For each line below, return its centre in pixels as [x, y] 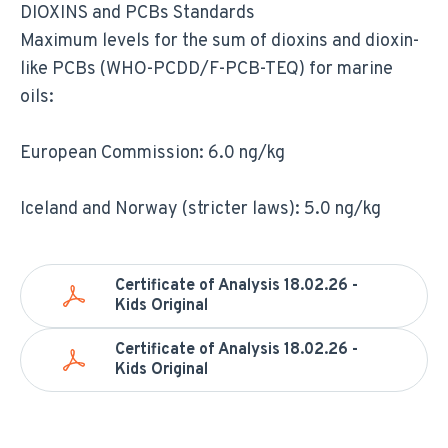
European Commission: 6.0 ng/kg [152, 153]
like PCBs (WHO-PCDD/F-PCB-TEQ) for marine [206, 69]
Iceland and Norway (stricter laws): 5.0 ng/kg [200, 209]
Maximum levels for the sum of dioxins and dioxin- [219, 41]
